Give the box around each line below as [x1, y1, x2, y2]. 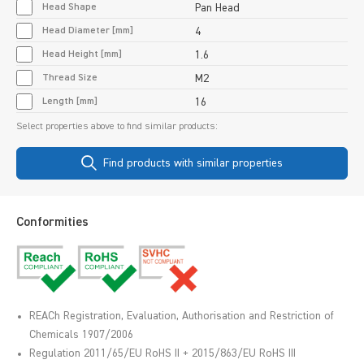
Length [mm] [42, 96, 97, 106]
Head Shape [42, 2, 97, 12]
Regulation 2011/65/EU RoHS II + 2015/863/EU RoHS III [29, 347, 296, 359]
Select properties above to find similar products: [16, 121, 218, 132]
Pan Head [195, 2, 240, 14]
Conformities [16, 215, 89, 229]
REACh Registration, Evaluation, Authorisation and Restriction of [29, 310, 334, 322]
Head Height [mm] [42, 49, 122, 59]
